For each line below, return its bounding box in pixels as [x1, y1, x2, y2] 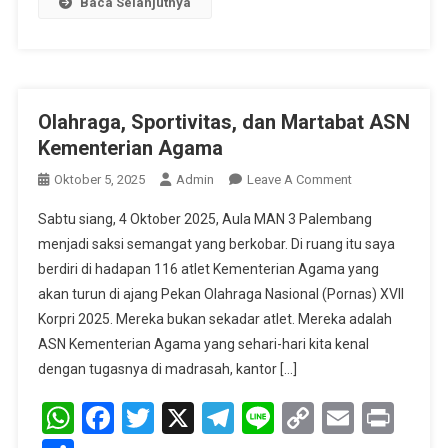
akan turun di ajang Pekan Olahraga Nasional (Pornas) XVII [37, 285, 404, 302]
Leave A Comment [246, 171, 352, 187]
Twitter [153, 398, 252, 437]
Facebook [113, 398, 247, 437]
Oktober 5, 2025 [53, 171, 145, 187]
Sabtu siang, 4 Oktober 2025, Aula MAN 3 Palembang [37, 210, 372, 227]
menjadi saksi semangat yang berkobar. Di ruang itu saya [37, 235, 395, 252]
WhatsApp [73, 398, 218, 437]
